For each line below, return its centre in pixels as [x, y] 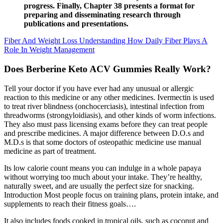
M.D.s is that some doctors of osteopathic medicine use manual [103, 142]
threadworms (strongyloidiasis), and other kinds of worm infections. [110, 115]
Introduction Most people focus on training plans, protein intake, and [111, 195]
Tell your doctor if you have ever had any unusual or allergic [99, 88]
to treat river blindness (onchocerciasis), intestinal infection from [104, 106]
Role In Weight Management [49, 50]
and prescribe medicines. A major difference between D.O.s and [104, 133]
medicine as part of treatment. [50, 151]
